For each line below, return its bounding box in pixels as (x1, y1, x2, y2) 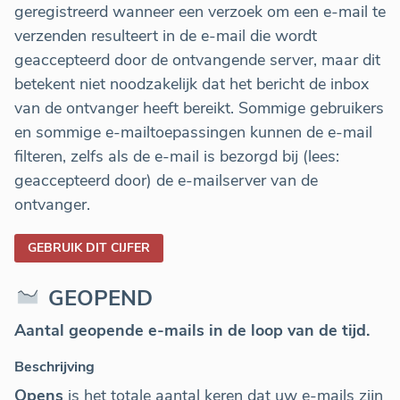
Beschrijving (14, 357, 95, 378)
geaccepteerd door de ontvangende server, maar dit (14, 49, 380, 71)
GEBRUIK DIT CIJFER (28, 239, 150, 257)
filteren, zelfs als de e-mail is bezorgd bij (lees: (14, 146, 339, 168)
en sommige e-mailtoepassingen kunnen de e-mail (14, 121, 372, 144)
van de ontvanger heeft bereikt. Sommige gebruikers (14, 97, 384, 120)
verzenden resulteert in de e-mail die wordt (14, 25, 317, 47)
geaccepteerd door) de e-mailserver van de (14, 170, 318, 192)
